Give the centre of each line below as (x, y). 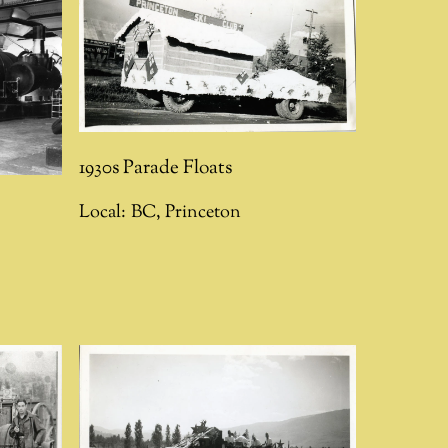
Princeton (203, 213)
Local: (103, 213)
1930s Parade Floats (156, 167)
